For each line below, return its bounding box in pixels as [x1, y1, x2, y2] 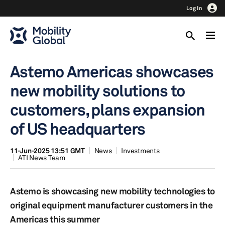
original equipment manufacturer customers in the [10, 199, 213, 210]
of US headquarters [10, 119, 146, 139]
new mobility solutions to [10, 81, 185, 100]
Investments [121, 146, 160, 155]
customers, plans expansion [10, 100, 205, 120]
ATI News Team [18, 153, 65, 162]
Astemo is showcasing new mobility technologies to [10, 185, 215, 196]
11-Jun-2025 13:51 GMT [10, 146, 85, 155]
